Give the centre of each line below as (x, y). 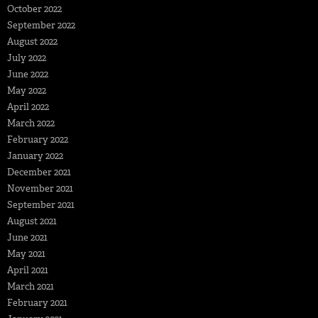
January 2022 (35, 155)
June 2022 (28, 74)
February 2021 (37, 302)
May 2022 (27, 90)
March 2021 (31, 286)
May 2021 (26, 253)
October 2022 (34, 9)
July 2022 (27, 57)
